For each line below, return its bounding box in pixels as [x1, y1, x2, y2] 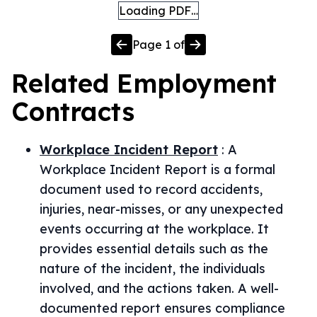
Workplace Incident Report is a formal [40, 161, 275, 178]
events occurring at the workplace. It [40, 221, 269, 237]
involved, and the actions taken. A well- [40, 280, 279, 296]
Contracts [11, 96, 134, 127]
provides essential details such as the [40, 241, 268, 257]
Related [11, 67, 117, 99]
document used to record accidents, [40, 181, 263, 197]
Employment [117, 67, 277, 99]
